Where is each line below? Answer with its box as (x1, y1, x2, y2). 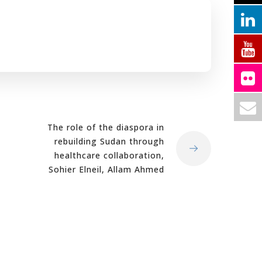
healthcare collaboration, (54, 150, 164, 161)
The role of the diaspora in (47, 122, 164, 133)
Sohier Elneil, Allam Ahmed (49, 164, 164, 175)
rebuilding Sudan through (54, 136, 164, 147)
